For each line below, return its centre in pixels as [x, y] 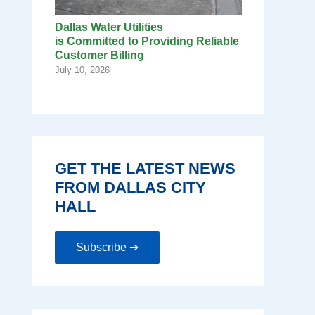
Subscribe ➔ [107, 247]
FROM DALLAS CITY [130, 188]
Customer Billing [102, 56]
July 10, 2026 [82, 70]
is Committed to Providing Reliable [147, 41]
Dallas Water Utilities [109, 27]
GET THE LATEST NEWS [145, 169]
